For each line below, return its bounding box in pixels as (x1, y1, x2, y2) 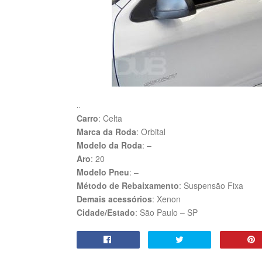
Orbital (140, 126, 166, 137)
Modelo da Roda (76, 139, 142, 151)
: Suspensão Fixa (178, 180, 243, 191)
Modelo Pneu (76, 166, 129, 178)
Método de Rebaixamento (76, 180, 179, 191)
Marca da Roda (76, 126, 136, 137)
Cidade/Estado (76, 206, 135, 218)
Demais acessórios (76, 193, 152, 205)
